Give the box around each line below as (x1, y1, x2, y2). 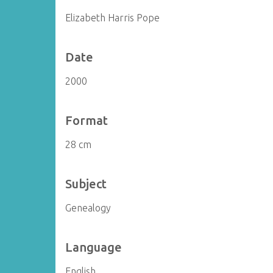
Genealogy (65, 202, 112, 213)
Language (65, 240, 122, 254)
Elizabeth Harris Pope (65, 12, 160, 23)
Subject (65, 177, 107, 191)
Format (65, 113, 108, 127)
